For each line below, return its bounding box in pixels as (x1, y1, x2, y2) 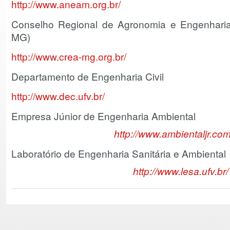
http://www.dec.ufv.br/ (11, 89, 105, 103)
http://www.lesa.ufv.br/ (133, 164, 228, 178)
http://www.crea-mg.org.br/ (11, 49, 126, 63)
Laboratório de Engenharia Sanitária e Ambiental (11, 146, 226, 160)
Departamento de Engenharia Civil (11, 69, 164, 83)
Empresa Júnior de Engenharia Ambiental (11, 109, 196, 123)
